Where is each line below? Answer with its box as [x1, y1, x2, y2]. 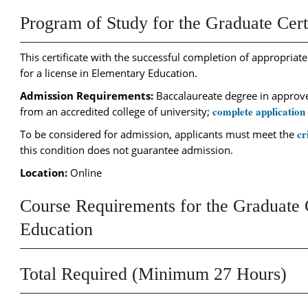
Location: [20, 166, 67, 179]
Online [67, 166, 102, 179]
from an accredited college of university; [20, 104, 212, 118]
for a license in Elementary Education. [20, 66, 197, 80]
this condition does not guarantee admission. [20, 143, 233, 157]
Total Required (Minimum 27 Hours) [20, 264, 287, 284]
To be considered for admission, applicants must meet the [20, 127, 297, 141]
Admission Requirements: [20, 89, 153, 102]
